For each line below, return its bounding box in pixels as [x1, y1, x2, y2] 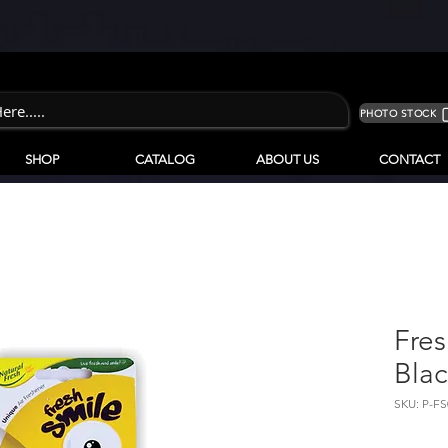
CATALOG [134, 152, 195, 167]
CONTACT [378, 152, 440, 167]
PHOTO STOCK [359, 106, 437, 120]
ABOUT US [255, 152, 319, 167]
